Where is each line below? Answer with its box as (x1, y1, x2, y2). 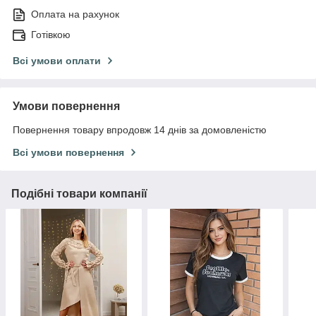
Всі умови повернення (13, 147, 124, 159)
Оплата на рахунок (31, 8, 119, 20)
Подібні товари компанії (11, 188, 147, 200)
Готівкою (31, 29, 71, 41)
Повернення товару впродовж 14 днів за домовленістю (13, 124, 267, 136)
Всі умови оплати (13, 55, 101, 67)
